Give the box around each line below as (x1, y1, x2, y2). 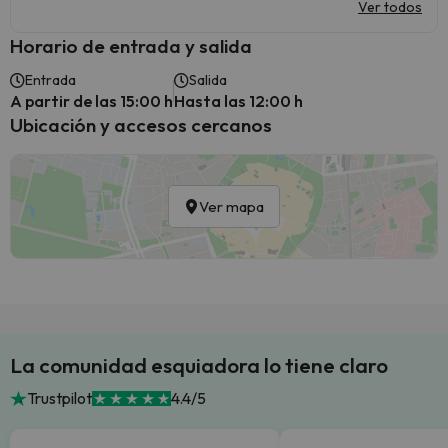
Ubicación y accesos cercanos (10, 113, 272, 137)
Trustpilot (26, 388, 92, 408)
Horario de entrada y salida (10, 34, 252, 58)
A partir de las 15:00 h (10, 91, 173, 111)
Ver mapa (199, 197, 264, 216)
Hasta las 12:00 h (174, 91, 303, 111)
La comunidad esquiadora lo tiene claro (10, 352, 388, 378)
